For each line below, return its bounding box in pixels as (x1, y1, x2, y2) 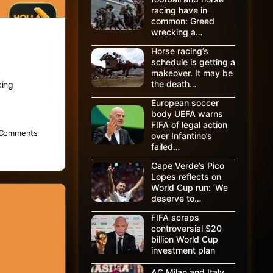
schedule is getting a (151, 57, 235, 67)
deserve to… (151, 193, 201, 204)
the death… (151, 79, 196, 89)
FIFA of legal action (151, 119, 227, 130)
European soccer (151, 97, 219, 108)
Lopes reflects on (151, 171, 221, 182)
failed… (151, 141, 180, 152)
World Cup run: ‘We (151, 182, 228, 193)
